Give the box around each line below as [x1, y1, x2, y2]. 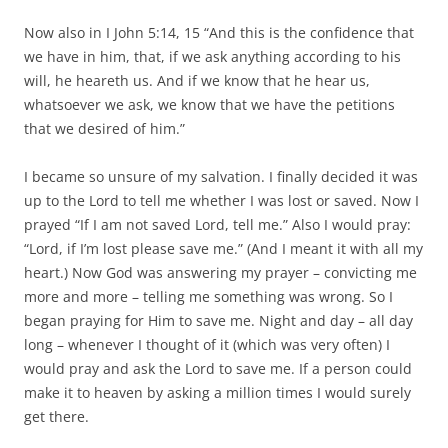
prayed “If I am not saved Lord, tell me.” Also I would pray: [24, 215, 411, 235]
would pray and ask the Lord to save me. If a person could [24, 359, 412, 379]
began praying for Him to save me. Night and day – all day [24, 311, 413, 331]
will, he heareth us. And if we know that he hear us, [24, 71, 370, 91]
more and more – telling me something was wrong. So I [24, 287, 393, 307]
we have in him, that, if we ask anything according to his [24, 47, 401, 67]
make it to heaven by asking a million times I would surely [24, 383, 411, 403]
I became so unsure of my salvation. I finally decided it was [24, 167, 418, 187]
